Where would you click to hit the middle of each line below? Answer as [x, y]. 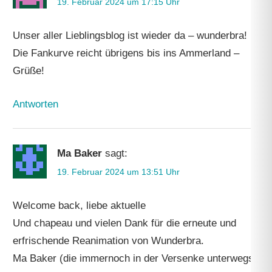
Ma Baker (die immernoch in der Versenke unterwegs [134, 258]
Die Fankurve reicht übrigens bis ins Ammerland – [126, 53]
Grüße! [29, 71]
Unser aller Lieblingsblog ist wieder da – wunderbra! [130, 36]
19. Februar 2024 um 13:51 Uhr [119, 172]
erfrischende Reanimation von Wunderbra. [109, 240]
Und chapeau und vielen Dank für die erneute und [125, 223]
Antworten [36, 104]
